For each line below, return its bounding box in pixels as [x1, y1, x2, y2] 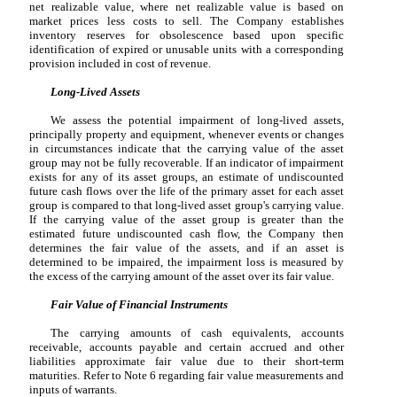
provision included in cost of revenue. [29, 56, 212, 70]
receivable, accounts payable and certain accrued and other [29, 339, 344, 354]
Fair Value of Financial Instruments [51, 297, 229, 311]
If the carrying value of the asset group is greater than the [29, 212, 344, 226]
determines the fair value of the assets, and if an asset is [29, 240, 344, 254]
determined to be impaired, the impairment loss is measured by [29, 254, 344, 269]
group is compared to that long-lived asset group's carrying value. [29, 198, 344, 212]
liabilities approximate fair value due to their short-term [29, 354, 344, 368]
